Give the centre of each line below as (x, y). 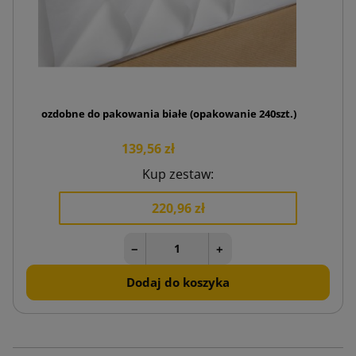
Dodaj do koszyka (178, 282)
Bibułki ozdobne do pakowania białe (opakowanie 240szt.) (149, 114)
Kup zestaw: (178, 174)
